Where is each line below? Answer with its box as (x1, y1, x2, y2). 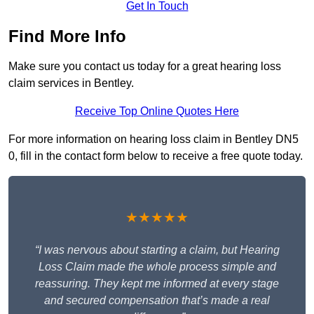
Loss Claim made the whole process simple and (38, 261, 276, 273)
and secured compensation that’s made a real (44, 294, 270, 307)
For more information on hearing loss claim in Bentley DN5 (8, 133, 299, 146)
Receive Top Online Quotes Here (75, 105, 239, 118)
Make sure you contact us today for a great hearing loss (8, 60, 281, 73)
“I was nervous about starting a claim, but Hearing (34, 244, 280, 257)
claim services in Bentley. (8, 77, 134, 90)
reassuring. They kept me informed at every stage (35, 278, 279, 290)
